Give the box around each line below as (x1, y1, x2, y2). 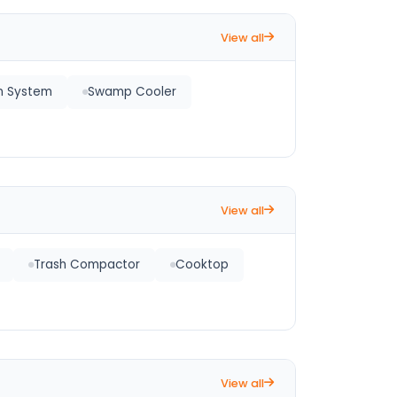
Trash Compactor (34, 256, 140, 273)
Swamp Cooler (88, 83, 176, 100)
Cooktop (175, 256, 229, 273)
